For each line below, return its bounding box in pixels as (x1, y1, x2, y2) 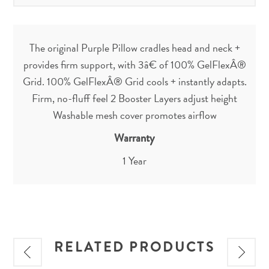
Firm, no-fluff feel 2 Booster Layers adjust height (32, 90, 237, 106)
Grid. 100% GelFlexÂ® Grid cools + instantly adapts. (22, 73, 247, 89)
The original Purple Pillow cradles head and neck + (29, 40, 240, 56)
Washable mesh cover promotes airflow (52, 107, 217, 123)
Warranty (114, 130, 155, 146)
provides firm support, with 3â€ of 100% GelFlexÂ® (23, 56, 246, 73)
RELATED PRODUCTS (54, 237, 215, 257)
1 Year (122, 153, 147, 169)
